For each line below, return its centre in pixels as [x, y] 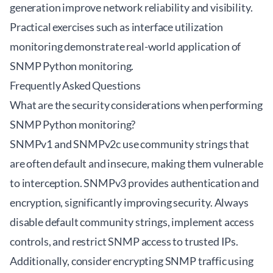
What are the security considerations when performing [136, 105]
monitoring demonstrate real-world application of [126, 46]
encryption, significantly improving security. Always [129, 202]
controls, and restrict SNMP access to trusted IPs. [124, 241]
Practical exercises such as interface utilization [117, 27]
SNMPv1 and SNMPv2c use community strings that [129, 144]
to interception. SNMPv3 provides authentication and [134, 183]
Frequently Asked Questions [75, 85]
